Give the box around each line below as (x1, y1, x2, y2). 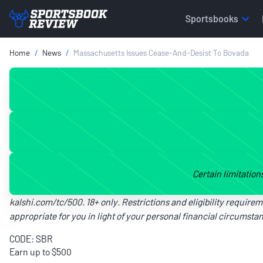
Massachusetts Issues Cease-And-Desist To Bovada (73, 48, 249, 58)
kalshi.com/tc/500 (9, 196, 82, 207)
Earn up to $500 (9, 246, 73, 257)
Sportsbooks (185, 13, 238, 24)
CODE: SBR (9, 233, 53, 244)
